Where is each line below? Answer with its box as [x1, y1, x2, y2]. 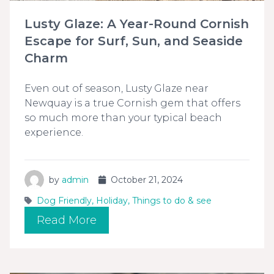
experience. [24, 126, 83, 138]
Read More [37, 213, 97, 227]
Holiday [96, 194, 128, 206]
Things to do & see [132, 194, 212, 206]
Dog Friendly [37, 194, 92, 206]
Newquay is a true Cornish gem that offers [24, 97, 240, 109]
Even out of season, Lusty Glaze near [24, 82, 209, 94]
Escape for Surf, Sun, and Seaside [24, 33, 243, 48]
